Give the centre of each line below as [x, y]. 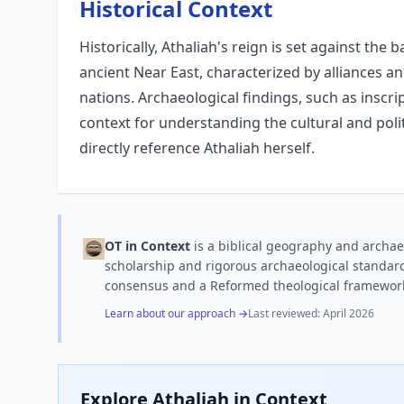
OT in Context [147, 246]
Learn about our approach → [176, 313]
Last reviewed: [285, 313]
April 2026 [349, 313]
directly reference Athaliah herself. [197, 148]
